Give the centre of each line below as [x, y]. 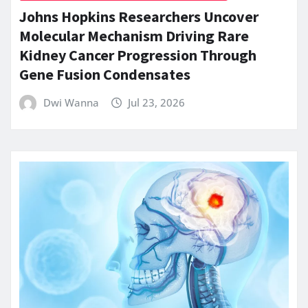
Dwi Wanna [71, 103]
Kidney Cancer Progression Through [138, 55]
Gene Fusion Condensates [105, 75]
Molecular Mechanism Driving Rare [134, 36]
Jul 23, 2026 [157, 103]
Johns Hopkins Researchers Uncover [139, 17]
